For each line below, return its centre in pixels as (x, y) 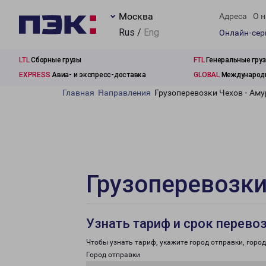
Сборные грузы (55, 60)
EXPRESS (35, 75)
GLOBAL (207, 75)
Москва (136, 16)
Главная (78, 93)
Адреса (233, 16)
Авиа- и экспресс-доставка (98, 75)
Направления (124, 93)
